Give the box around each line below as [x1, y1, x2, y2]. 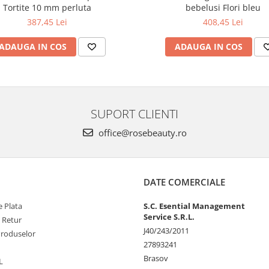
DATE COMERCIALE [144, 176, 225, 188]
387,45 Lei [27, 16, 67, 28]
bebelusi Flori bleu [186, 2, 261, 13]
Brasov [144, 253, 168, 264]
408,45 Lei [203, 16, 243, 28]
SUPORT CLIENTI [91, 105, 178, 122]
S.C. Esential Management [144, 201, 245, 211]
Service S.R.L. [144, 211, 195, 222]
